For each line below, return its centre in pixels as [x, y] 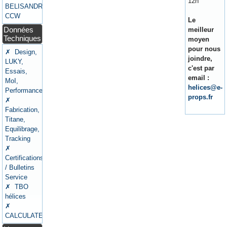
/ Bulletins [20, 167]
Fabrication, [23, 109]
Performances [26, 90]
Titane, [15, 119]
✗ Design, [21, 52]
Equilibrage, [23, 129]
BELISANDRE [26, 6]
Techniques [23, 38]
